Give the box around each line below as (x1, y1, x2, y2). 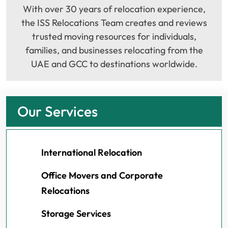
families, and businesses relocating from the (25, 44, 203, 56)
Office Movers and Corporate (41, 169, 163, 182)
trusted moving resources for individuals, (32, 31, 196, 43)
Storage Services (41, 208, 111, 220)
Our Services (17, 102, 98, 121)
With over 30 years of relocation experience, (22, 3, 206, 15)
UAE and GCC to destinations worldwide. (31, 58, 197, 70)
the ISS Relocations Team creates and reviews (21, 17, 207, 29)
